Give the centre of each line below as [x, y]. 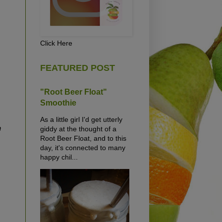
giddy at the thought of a [78, 129]
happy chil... [59, 157]
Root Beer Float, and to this [83, 138]
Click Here [56, 43]
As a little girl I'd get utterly [81, 119]
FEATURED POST [78, 68]
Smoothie [58, 102]
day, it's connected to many [83, 147]
